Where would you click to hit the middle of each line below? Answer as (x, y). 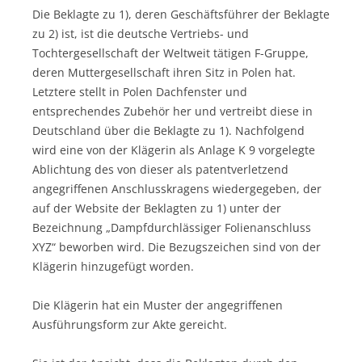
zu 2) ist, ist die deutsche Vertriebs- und (141, 33)
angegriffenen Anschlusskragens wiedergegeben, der (177, 188)
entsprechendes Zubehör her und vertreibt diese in (173, 111)
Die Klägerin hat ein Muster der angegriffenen (158, 305)
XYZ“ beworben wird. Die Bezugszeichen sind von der (177, 246)
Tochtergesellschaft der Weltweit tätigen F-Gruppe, (170, 53)
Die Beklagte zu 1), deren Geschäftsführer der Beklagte (181, 14)
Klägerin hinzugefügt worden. (113, 266)
